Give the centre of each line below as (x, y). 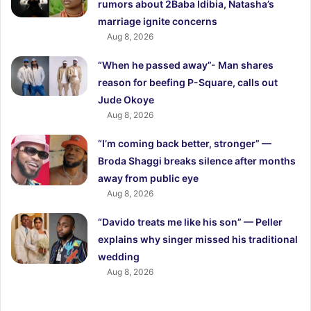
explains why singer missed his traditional (198, 239)
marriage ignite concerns (158, 21)
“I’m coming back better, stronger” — (185, 143)
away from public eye (149, 178)
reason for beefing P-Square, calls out (188, 82)
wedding (119, 256)
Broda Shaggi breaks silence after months (197, 160)
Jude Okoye (126, 99)
